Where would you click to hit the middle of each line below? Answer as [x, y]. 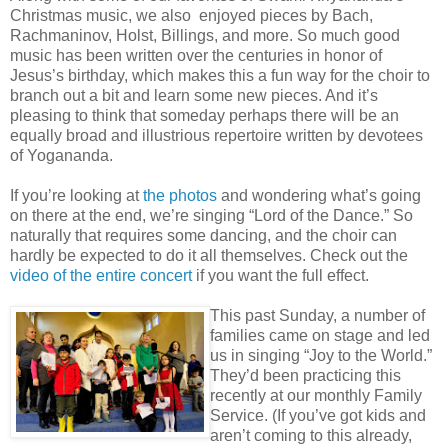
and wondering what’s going [319, 195]
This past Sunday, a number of [317, 315]
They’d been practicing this [305, 375]
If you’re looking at [76, 195]
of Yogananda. [61, 155]
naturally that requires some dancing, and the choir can [203, 235]
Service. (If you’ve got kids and [318, 415]
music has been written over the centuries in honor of [196, 55]
